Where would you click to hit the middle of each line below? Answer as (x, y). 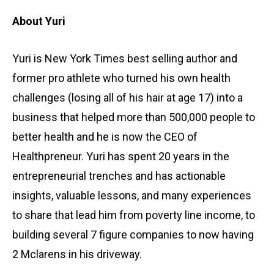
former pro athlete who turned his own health (121, 78)
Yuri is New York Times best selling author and (125, 58)
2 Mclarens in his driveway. (77, 254)
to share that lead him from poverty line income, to (134, 215)
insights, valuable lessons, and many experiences (132, 195)
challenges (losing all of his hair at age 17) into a (128, 97)
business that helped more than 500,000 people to (134, 117)
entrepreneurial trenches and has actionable (119, 176)
